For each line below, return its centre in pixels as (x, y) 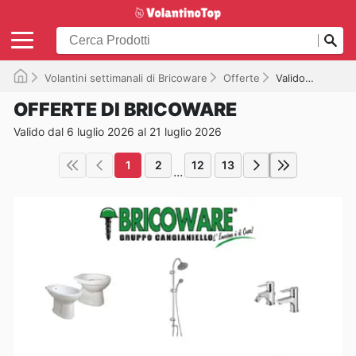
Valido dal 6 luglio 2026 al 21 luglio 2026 (118, 131)
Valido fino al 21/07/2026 (290, 77)
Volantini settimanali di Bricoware (126, 77)
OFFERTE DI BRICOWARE (125, 109)
